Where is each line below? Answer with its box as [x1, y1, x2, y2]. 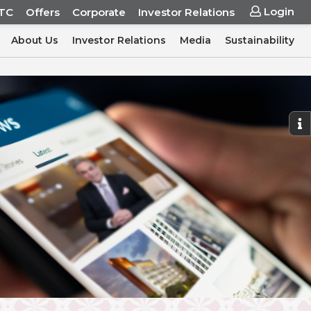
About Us [11, 34, 58, 47]
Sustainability [225, 34, 294, 47]
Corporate [72, 5, 126, 19]
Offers [26, 5, 60, 19]
